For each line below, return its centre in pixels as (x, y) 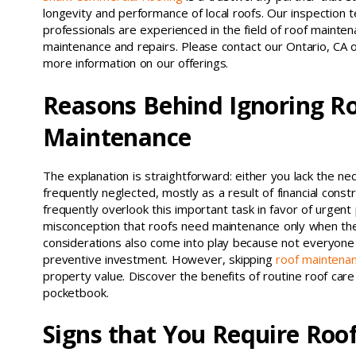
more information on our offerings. (136, 63)
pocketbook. (76, 292)
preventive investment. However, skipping (160, 259)
